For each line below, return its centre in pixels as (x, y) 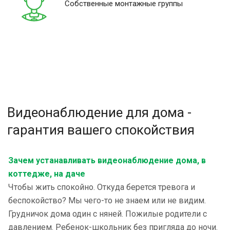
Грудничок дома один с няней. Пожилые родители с (108, 214)
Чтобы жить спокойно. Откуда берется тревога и (102, 187)
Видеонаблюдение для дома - (99, 112)
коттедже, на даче (47, 174)
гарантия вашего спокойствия (101, 130)
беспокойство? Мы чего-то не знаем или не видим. (107, 200)
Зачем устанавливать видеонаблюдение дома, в (107, 160)
